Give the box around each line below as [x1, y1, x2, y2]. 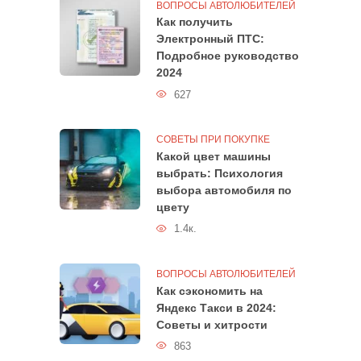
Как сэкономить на [156, 284, 263, 297]
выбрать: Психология [156, 167, 283, 180]
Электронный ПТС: [156, 32, 264, 46]
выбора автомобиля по [156, 184, 292, 197]
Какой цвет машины [156, 150, 271, 164]
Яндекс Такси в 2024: [156, 301, 276, 314]
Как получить [156, 15, 233, 29]
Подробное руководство [156, 49, 299, 63]
